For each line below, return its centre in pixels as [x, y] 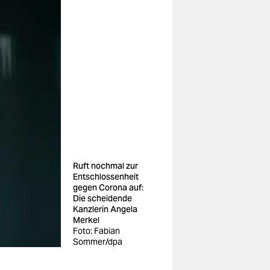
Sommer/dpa [98, 242]
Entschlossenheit [106, 177]
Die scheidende [102, 198]
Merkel [86, 220]
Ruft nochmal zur [105, 166]
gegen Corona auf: [108, 187]
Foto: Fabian [96, 231]
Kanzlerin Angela [105, 209]
